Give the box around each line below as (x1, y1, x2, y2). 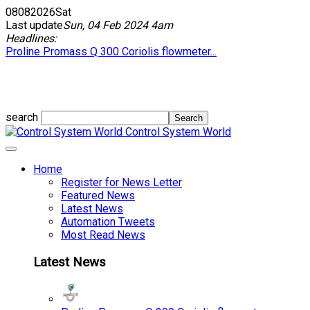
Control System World (125, 125, 231, 138)
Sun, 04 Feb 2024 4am (63, 19, 173, 32)
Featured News (61, 189, 135, 202)
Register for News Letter (61, 176, 182, 189)
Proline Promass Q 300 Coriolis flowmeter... (6, 45, 217, 58)
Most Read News (61, 228, 145, 241)
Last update (6, 19, 63, 32)
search (6, 111, 41, 124)
